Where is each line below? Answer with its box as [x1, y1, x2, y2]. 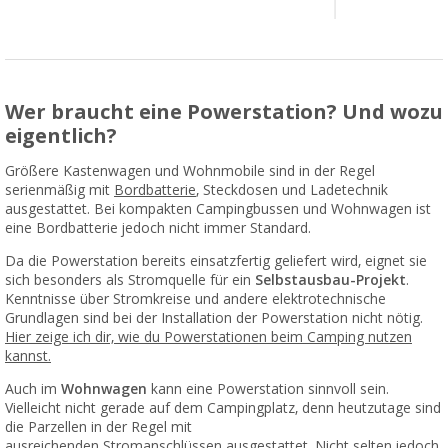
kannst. [5, 348, 51, 365]
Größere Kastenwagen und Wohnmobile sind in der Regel [5, 163, 375, 180]
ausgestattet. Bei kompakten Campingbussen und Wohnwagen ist [5, 201, 431, 218]
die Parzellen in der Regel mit [5, 419, 192, 436]
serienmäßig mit [5, 182, 114, 199]
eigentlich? [5, 124, 117, 149]
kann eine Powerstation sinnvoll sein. [147, 381, 389, 398]
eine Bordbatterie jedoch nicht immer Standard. [5, 220, 311, 237]
